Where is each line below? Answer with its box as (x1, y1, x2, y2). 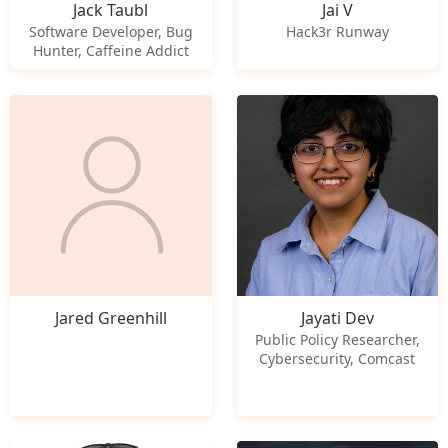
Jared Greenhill (54, 307, 167, 329)
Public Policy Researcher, (254, 330, 420, 349)
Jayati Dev (300, 307, 374, 329)
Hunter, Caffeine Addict (32, 40, 189, 60)
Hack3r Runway (285, 21, 389, 41)
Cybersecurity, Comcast (259, 349, 416, 368)
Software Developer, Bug (28, 21, 193, 41)
